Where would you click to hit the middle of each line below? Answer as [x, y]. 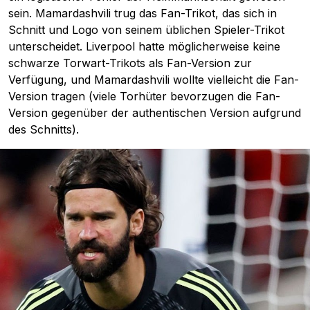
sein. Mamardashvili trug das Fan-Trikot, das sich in [143, 13]
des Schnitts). [44, 129]
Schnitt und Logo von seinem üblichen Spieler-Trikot [146, 29]
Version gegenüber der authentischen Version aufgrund [155, 112]
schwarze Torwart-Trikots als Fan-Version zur [130, 63]
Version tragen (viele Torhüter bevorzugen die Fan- [144, 96]
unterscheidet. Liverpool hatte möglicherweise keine [144, 46]
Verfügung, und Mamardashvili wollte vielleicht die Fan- [154, 79]
